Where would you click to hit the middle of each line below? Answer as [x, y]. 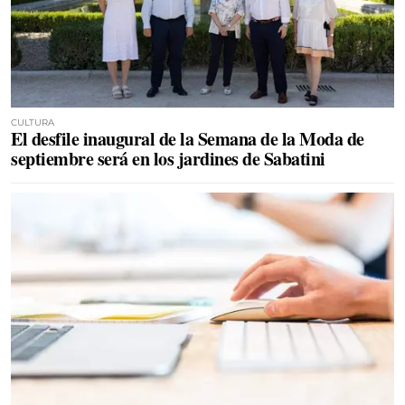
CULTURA [33, 122]
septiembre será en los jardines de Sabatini [168, 159]
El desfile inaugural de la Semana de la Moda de [188, 139]
